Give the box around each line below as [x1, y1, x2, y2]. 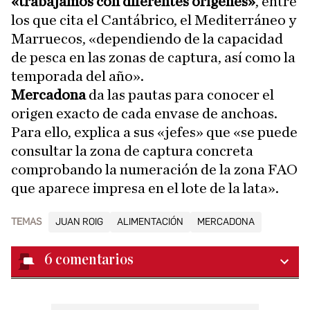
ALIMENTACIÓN [117, 216, 183, 228]
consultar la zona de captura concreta [11, 143, 253, 159]
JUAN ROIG [55, 216, 103, 228]
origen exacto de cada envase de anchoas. [11, 106, 277, 122]
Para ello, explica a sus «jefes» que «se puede [11, 125, 298, 140]
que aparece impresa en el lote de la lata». [11, 181, 279, 197]
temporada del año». [11, 69, 144, 84]
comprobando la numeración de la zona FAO [11, 162, 298, 178]
